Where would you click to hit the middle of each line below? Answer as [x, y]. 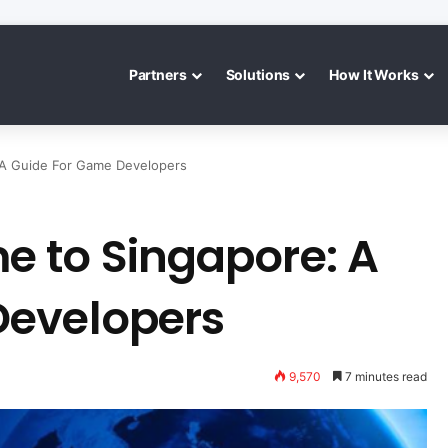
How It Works [374, 74]
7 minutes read [384, 376]
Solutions [258, 74]
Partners [157, 74]
